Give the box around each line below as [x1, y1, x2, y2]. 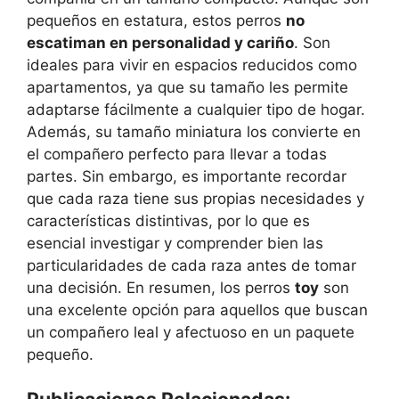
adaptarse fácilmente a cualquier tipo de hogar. [27, 100, 365, 118]
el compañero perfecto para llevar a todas [27, 144, 327, 163]
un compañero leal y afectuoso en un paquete [27, 322, 354, 341]
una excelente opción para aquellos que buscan [27, 300, 368, 319]
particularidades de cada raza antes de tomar [27, 256, 356, 274]
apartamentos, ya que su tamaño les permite [27, 77, 348, 96]
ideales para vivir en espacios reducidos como [27, 55, 357, 74]
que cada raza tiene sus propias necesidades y [27, 189, 364, 208]
